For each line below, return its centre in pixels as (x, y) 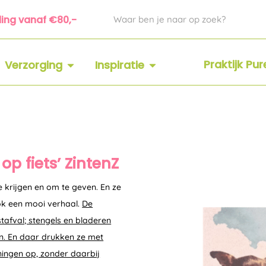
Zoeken (123, 14)
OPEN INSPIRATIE (183, 60)
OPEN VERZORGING (107, 60)
